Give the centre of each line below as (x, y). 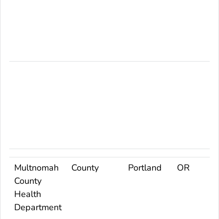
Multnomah (36, 167)
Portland (145, 167)
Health (28, 194)
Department (38, 207)
